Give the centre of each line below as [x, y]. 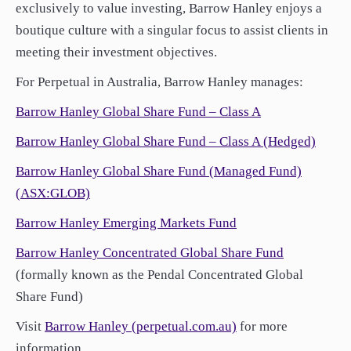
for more [262, 326]
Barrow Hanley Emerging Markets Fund [126, 223]
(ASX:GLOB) [53, 193]
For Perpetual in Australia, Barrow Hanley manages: [159, 82]
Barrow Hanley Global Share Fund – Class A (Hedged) [166, 141]
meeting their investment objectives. [116, 52]
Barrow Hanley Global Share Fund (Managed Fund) [159, 171]
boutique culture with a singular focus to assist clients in [172, 30]
